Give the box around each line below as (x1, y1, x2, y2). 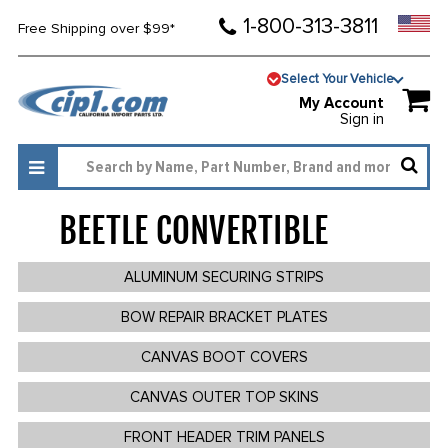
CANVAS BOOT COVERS (140, 348, 308, 367)
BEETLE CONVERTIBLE (58, 209, 329, 254)
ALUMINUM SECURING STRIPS (124, 268, 324, 287)
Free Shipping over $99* (17, 20, 175, 37)
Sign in (340, 110, 385, 129)
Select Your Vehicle (281, 70, 395, 87)
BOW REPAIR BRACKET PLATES (120, 308, 328, 327)
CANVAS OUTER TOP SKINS (129, 388, 319, 407)
